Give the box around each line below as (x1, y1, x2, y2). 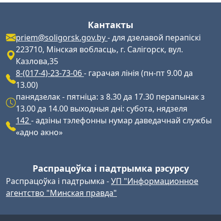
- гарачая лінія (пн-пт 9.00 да (84, 68, 193, 79)
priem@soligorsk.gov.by (16, 32, 108, 43)
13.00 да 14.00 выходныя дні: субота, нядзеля (16, 103, 187, 114)
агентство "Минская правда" (6, 187, 117, 199)
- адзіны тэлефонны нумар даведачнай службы (31, 115, 212, 126)
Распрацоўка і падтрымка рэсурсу (32, 162, 189, 175)
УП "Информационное (111, 176, 198, 187)
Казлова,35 (16, 56, 58, 67)
